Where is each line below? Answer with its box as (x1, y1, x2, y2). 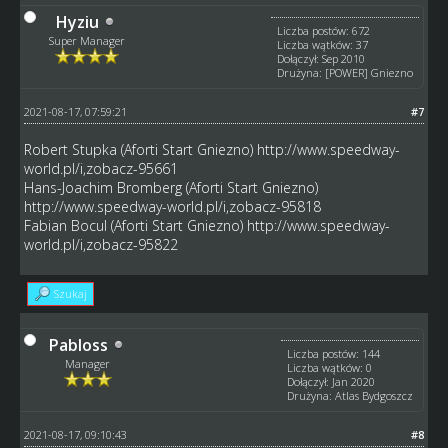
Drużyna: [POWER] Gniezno (277, 64, 414, 80)
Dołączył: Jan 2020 (287, 373, 376, 389)
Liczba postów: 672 (277, 22, 371, 38)
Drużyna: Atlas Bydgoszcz (287, 387, 414, 403)
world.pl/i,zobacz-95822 (23, 234, 178, 254)
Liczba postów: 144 (287, 345, 381, 361)
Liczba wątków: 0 (287, 359, 373, 375)
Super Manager (48, 32, 125, 48)
